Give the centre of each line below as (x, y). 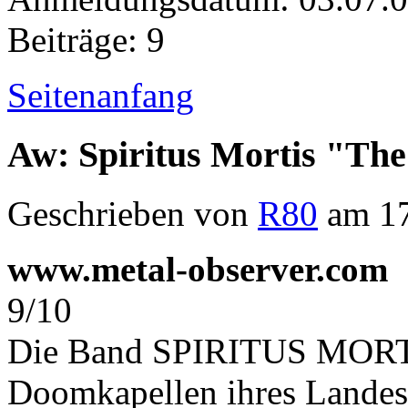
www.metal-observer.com (198, 269)
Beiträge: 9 (86, 40)
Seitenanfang (101, 96)
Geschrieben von (133, 213)
